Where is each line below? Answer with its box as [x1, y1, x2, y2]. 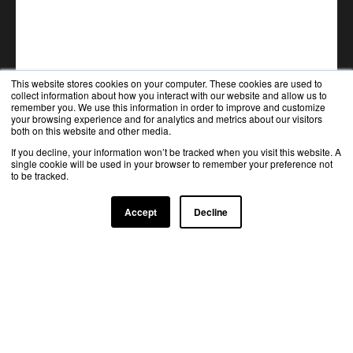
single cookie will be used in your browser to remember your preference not [11, 157, 333, 170]
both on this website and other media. [11, 124, 171, 137]
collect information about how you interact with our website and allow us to [11, 88, 327, 102]
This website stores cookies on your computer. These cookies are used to [11, 76, 322, 90]
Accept [124, 205, 157, 219]
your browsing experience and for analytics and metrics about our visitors [11, 112, 322, 125]
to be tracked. [11, 169, 69, 182]
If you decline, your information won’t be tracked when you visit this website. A [11, 145, 341, 158]
